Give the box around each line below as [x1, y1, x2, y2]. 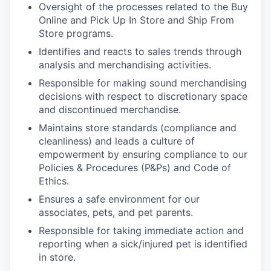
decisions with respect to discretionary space [39, 90, 247, 102]
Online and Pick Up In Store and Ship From [39, 14, 234, 26]
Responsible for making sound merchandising [39, 77, 247, 89]
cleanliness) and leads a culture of [39, 135, 195, 147]
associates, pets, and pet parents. [39, 206, 193, 218]
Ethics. [39, 175, 69, 187]
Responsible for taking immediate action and [39, 224, 244, 237]
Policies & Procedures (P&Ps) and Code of [39, 162, 231, 174]
